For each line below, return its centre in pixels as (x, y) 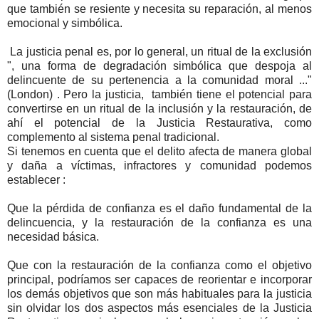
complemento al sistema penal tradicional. (113, 137)
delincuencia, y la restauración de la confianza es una (159, 222)
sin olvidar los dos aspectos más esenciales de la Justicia (159, 308)
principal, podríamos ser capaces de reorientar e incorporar (159, 279)
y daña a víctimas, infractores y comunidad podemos (159, 165)
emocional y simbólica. (65, 23)
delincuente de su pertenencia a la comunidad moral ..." (159, 80)
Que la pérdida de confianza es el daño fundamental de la (159, 208)
